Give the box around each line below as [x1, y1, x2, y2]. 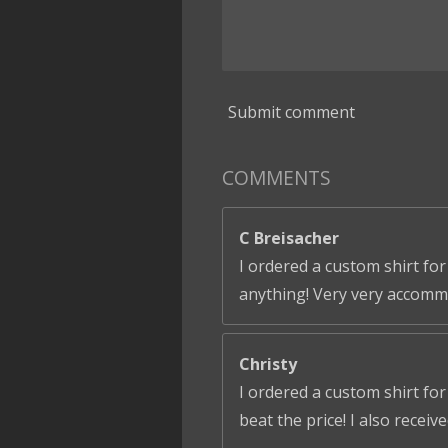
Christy [239, 353, 297, 376]
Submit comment [228, 100, 355, 123]
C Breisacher [239, 227, 339, 250]
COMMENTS [222, 164, 331, 192]
